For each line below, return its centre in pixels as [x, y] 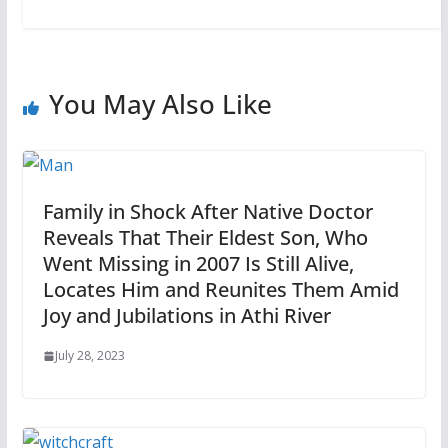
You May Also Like [160, 104]
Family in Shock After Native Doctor [207, 212]
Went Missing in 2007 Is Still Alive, [198, 264]
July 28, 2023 [89, 356]
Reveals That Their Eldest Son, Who [205, 238]
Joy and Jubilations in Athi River [186, 316]
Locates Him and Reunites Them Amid [220, 290]
